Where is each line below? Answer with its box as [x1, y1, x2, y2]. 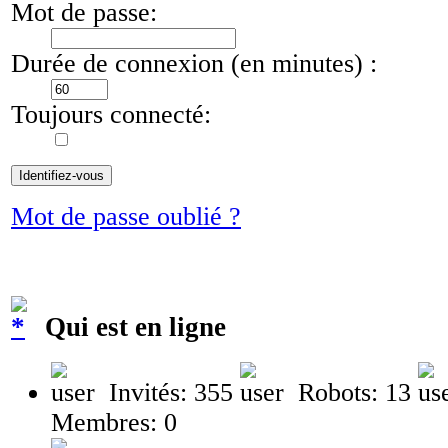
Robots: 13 [291, 378, 418, 408]
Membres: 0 [51, 408, 177, 438]
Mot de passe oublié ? [11, 201, 241, 231]
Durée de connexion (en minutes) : [11, 48, 377, 78]
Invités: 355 [102, 378, 240, 408]
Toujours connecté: [11, 99, 211, 129]
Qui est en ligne [38, 312, 226, 343]
